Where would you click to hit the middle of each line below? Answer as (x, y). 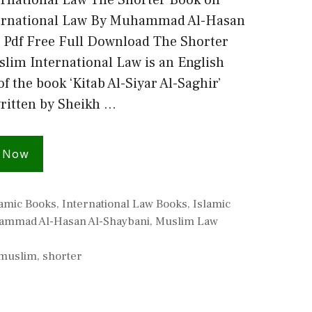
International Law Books (125, 204)
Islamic (212, 204)
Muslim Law (187, 221)
